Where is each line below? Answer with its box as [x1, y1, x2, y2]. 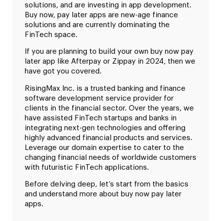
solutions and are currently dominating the [25, 21, 170, 29]
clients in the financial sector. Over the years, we [25, 104, 194, 112]
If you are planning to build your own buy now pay [25, 48, 193, 56]
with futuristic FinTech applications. [25, 163, 149, 171]
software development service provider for [25, 94, 174, 102]
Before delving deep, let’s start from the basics [25, 181, 188, 188]
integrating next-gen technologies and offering [25, 124, 185, 132]
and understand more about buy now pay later [25, 190, 182, 198]
